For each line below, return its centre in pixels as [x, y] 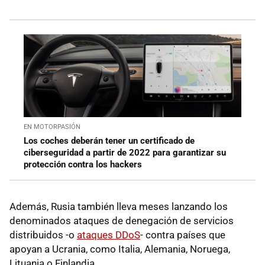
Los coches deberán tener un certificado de [109, 141]
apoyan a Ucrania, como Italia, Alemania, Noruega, [120, 249]
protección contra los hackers [83, 165]
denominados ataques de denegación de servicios [122, 221]
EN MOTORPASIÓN [52, 127]
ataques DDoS [109, 235]
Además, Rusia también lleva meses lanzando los [119, 207]
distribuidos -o [43, 235]
